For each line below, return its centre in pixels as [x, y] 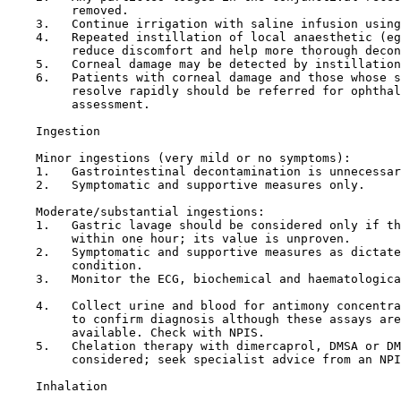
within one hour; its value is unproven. [179, 239]
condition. [75, 265]
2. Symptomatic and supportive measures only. [186, 185]
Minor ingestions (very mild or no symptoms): [179, 158]
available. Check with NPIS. [136, 333]
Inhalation [72, 386]
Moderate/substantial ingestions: [136, 212]
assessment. [79, 104]
